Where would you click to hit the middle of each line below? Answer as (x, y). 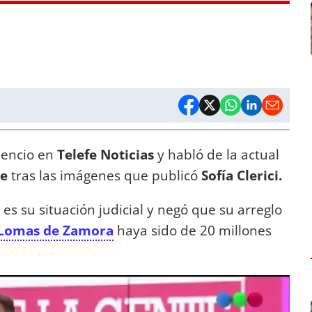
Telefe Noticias (107, 155)
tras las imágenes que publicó (104, 175)
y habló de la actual (218, 155)
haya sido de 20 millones (193, 231)
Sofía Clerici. (242, 175)
